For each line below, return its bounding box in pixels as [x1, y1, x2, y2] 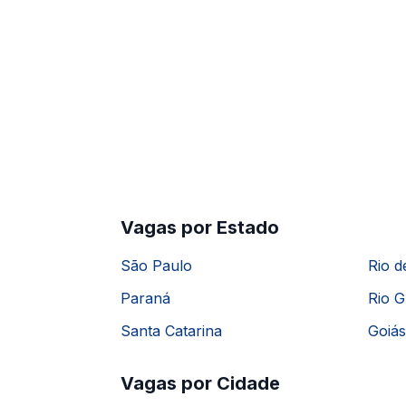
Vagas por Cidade [121, 372, 280, 394]
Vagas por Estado [121, 217, 279, 238]
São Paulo [121, 256, 192, 275]
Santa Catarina [121, 322, 222, 340]
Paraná [121, 289, 170, 307]
